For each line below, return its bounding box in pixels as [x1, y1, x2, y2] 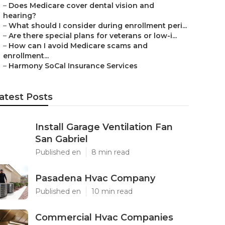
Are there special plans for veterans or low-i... [9, 31, 177, 40]
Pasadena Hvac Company [35, 173, 155, 184]
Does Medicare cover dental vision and [9, 1, 154, 10]
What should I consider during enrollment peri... [9, 21, 187, 30]
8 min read [91, 148, 130, 157]
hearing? [3, 11, 36, 20]
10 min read [91, 187, 133, 196]
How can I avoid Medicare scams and [9, 41, 148, 50]
